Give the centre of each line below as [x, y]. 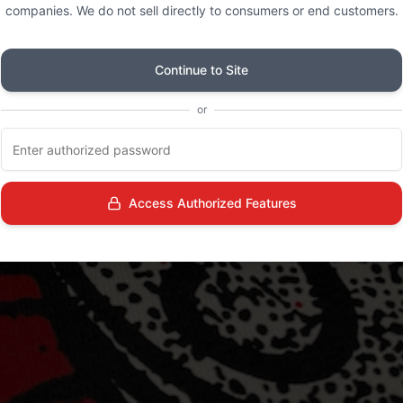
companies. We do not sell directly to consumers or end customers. [201, 10]
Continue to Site [201, 70]
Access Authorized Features [212, 203]
